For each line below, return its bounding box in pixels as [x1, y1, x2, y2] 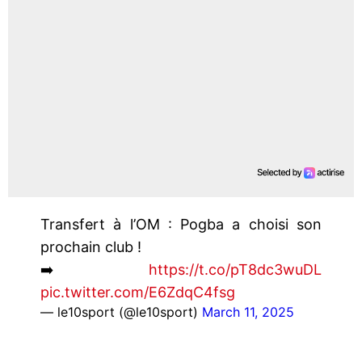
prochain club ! [40, 238, 141, 255]
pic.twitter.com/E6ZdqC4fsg [40, 283, 235, 301]
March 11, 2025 [202, 303, 294, 320]
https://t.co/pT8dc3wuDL [149, 260, 322, 278]
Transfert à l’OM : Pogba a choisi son [40, 215, 322, 233]
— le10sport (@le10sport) [40, 303, 202, 320]
